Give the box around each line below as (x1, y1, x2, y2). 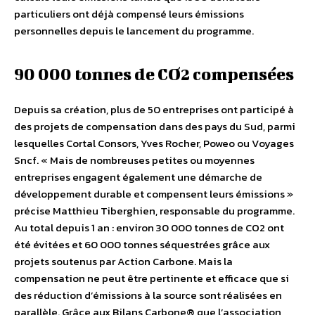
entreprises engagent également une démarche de (14, 169, 262, 186)
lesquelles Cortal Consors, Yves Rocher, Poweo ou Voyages (14, 135, 294, 152)
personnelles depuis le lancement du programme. (14, 22, 254, 39)
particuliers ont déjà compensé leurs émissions (14, 6, 244, 22)
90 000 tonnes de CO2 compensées (14, 64, 294, 84)
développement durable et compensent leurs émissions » (14, 186, 293, 202)
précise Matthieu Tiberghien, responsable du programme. (14, 202, 295, 219)
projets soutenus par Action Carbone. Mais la (14, 253, 233, 270)
